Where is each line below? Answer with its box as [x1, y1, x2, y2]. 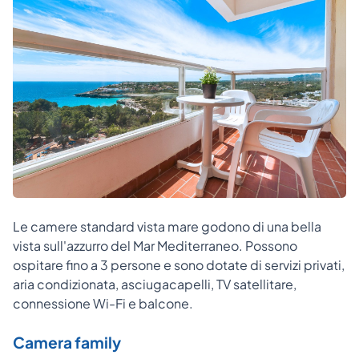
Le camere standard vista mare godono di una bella [13, 218, 321, 236]
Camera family [13, 333, 121, 353]
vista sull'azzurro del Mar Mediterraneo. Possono [13, 237, 297, 255]
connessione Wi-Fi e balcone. [13, 295, 193, 313]
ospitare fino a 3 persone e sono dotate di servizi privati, [13, 256, 345, 274]
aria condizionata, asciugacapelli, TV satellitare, [13, 276, 296, 293]
